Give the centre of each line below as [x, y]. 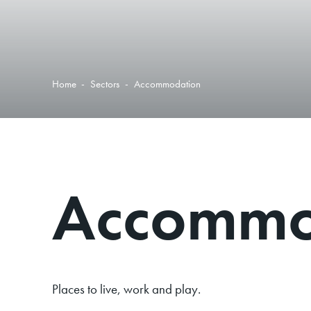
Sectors [105, 83]
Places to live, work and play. [126, 289]
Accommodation [167, 83]
